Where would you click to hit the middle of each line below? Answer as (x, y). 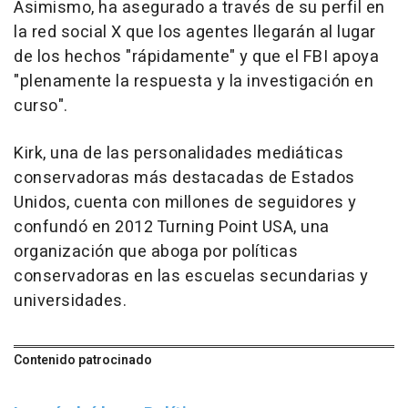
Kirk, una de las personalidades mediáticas (178, 154)
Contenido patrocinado (83, 361)
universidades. (70, 301)
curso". (41, 107)
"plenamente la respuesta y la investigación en (194, 82)
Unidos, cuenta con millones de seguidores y (185, 203)
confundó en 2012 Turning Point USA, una (172, 228)
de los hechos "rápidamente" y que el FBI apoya (196, 57)
